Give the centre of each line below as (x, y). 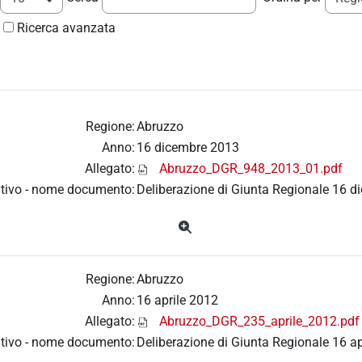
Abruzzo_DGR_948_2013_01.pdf (251, 169)
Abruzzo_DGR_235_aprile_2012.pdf (259, 322)
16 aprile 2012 (177, 301)
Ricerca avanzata (66, 28)
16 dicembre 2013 (188, 148)
